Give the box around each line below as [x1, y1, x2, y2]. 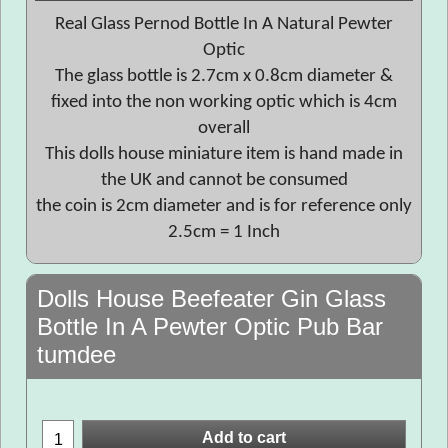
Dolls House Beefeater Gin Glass [37, 285, 386, 312]
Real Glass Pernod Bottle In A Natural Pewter [55, 15, 393, 34]
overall [198, 119, 250, 138]
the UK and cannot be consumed [100, 171, 348, 190]
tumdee [37, 341, 116, 368]
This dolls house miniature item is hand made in [45, 145, 403, 164]
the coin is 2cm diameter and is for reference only [36, 197, 412, 216]
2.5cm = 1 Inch [168, 223, 280, 242]
